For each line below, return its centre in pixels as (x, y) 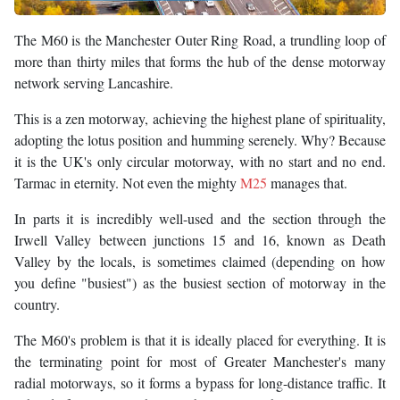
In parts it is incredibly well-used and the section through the (200, 219)
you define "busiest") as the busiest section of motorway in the (200, 283)
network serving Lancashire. (94, 83)
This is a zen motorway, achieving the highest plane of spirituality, (200, 119)
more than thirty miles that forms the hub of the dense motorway (200, 62)
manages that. (307, 183)
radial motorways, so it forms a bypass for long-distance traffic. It (200, 383)
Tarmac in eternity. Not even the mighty (127, 183)
